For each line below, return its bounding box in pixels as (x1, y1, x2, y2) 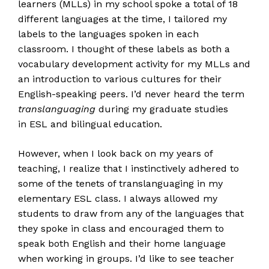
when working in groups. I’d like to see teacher (18, 253, 234, 264)
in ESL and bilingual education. (18, 118, 162, 130)
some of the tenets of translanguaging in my (18, 178, 223, 189)
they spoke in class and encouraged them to (18, 223, 224, 234)
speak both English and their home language (18, 238, 226, 249)
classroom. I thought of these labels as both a (18, 43, 230, 55)
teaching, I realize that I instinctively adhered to (18, 163, 239, 174)
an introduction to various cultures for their (18, 73, 222, 85)
